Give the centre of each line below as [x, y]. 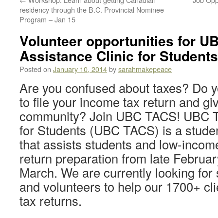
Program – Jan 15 [47, 19]
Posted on [35, 69]
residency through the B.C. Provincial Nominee [92, 9]
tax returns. [51, 200]
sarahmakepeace [145, 69]
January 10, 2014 [80, 69]
